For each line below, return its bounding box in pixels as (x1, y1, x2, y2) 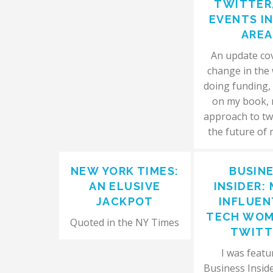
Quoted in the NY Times (70, 216, 180, 229)
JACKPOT (96, 195, 154, 208)
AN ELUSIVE (89, 180, 161, 193)
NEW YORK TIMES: (71, 165, 179, 177)
